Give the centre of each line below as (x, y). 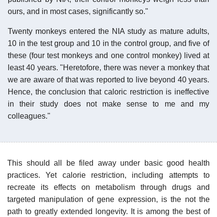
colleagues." (29, 116)
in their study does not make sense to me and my (108, 104)
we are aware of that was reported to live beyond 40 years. (108, 79)
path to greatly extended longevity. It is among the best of (108, 211)
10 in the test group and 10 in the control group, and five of (108, 43)
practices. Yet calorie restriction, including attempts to (108, 175)
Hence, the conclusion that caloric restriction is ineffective (108, 92)
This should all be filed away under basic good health (108, 163)
